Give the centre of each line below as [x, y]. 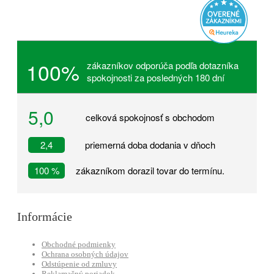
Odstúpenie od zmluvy [79, 264]
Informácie [45, 216]
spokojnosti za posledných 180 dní [156, 77]
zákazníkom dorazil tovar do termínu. [150, 170]
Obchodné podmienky [79, 245]
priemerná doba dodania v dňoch [150, 145]
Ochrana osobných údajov [85, 254]
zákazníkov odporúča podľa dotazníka [163, 65]
